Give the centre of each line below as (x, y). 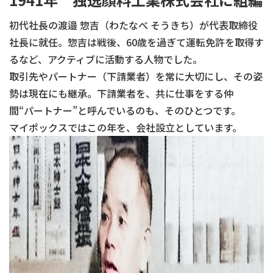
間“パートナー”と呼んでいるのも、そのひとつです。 (125, 110)
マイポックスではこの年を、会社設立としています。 (126, 127)
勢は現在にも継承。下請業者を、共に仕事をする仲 (121, 93)
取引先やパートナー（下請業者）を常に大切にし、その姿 (136, 76)
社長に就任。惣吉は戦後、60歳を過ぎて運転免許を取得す (136, 42)
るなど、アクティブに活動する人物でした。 (106, 59)
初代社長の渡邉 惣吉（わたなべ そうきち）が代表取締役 (133, 25)
